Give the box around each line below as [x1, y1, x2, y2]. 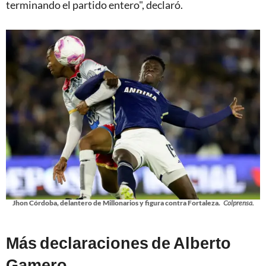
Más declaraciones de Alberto [6, 232, 231, 252]
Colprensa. [223, 198, 254, 207]
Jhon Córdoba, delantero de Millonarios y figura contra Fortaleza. [12, 198, 220, 207]
